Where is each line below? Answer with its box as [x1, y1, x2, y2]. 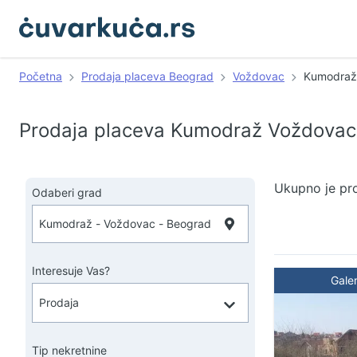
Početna [19, 69, 62, 83]
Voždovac [233, 69, 284, 83]
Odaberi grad [32, 186, 102, 199]
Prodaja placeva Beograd [81, 69, 214, 83]
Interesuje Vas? [32, 264, 110, 277]
